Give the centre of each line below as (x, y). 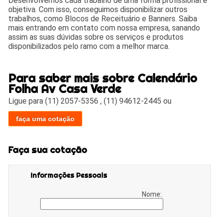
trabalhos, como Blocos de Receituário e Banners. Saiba (103, 19)
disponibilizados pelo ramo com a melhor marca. (89, 46)
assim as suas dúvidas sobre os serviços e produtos (96, 37)
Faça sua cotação (48, 150)
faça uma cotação (46, 119)
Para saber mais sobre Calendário (103, 78)
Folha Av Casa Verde (65, 89)
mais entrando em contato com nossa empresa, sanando (104, 28)
